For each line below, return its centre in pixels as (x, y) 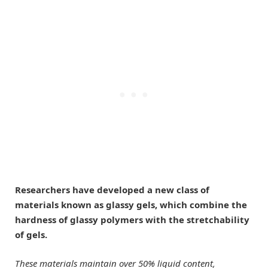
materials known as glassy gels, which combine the (131, 205)
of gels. (31, 235)
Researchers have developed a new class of (112, 190)
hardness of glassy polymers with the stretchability (132, 220)
